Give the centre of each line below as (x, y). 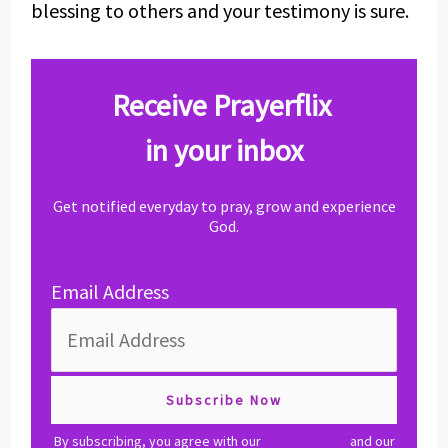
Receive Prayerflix (224, 105)
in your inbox (224, 150)
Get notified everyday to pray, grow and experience (224, 205)
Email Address (109, 291)
